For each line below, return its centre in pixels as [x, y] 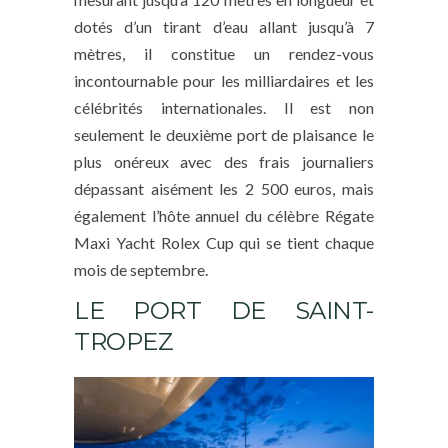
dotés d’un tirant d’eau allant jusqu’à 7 [224, 27]
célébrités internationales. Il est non [224, 108]
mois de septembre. [141, 270]
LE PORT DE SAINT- [224, 311]
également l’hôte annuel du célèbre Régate [224, 216]
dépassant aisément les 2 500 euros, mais [224, 189]
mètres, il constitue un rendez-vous [224, 54]
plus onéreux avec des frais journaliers [224, 162]
